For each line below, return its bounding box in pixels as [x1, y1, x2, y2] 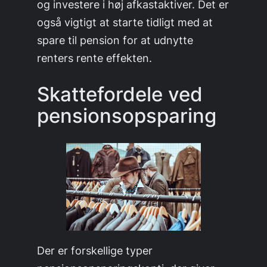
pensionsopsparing [37, 104, 217, 128]
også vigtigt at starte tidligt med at [37, 15, 213, 29]
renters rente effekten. [37, 51, 153, 65]
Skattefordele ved [37, 82, 203, 107]
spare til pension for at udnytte [37, 33, 194, 47]
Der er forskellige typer [37, 244, 153, 257]
